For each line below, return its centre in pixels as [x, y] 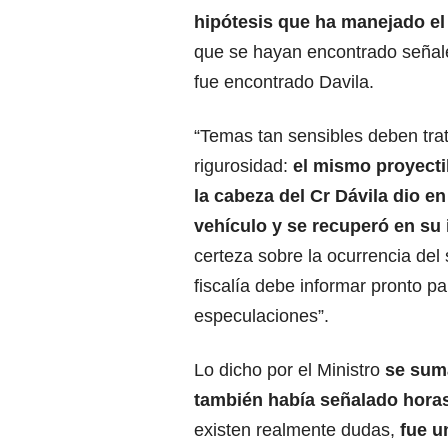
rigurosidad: [243, 166]
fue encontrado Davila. [284, 82]
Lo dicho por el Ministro [287, 370]
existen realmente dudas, [297, 430]
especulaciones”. [261, 316]
